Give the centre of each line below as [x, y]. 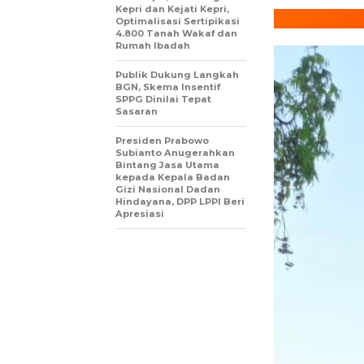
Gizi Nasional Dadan [168, 190]
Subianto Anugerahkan [175, 153]
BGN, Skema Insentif [168, 87]
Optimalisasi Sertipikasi [178, 22]
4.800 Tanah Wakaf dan [176, 34]
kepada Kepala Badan [173, 178]
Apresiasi [140, 214]
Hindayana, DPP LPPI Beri [180, 202]
